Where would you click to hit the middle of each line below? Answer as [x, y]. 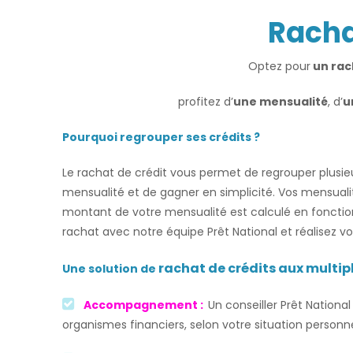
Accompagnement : [143, 305]
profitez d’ [205, 102]
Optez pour [279, 66]
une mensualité [280, 102]
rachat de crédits [217, 268]
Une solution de [109, 269]
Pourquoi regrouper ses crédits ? [161, 137]
